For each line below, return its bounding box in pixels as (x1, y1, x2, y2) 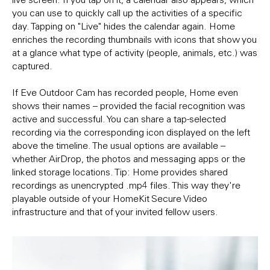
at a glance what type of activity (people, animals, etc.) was (12, 46, 257, 58)
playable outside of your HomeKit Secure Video (12, 192, 207, 204)
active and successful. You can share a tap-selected (12, 112, 226, 125)
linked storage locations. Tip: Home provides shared (12, 165, 228, 178)
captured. (12, 59, 52, 72)
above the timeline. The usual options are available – (12, 139, 225, 151)
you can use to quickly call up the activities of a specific (12, 6, 242, 19)
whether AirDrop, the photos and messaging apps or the (12, 152, 245, 165)
